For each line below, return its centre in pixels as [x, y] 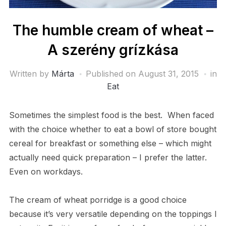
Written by [30, 73]
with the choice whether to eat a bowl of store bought [112, 129]
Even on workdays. [46, 171]
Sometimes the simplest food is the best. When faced [111, 115]
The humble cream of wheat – [113, 30]
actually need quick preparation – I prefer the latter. [109, 157]
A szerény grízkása [113, 50]
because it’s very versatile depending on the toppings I [113, 214]
